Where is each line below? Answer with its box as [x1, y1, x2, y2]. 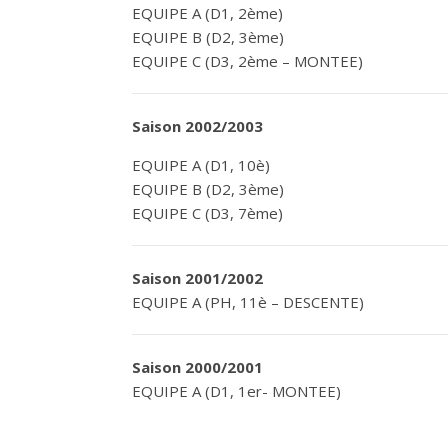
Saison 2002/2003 [132, 116, 267, 136]
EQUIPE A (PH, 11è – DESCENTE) [132, 292, 364, 312]
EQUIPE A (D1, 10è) [132, 155, 270, 175]
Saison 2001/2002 [132, 268, 263, 288]
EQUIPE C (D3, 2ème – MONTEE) [132, 51, 363, 71]
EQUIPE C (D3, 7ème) [132, 203, 283, 223]
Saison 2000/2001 [132, 357, 263, 377]
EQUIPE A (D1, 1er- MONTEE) [132, 381, 341, 401]
